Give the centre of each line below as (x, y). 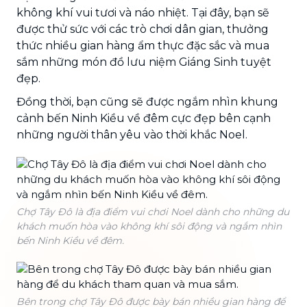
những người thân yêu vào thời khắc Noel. (132, 134)
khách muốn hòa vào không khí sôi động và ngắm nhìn (149, 226)
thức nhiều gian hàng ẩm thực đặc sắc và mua (143, 45)
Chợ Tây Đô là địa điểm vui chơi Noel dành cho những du (153, 211)
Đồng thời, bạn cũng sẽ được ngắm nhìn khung (147, 101)
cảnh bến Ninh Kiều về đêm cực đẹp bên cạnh (144, 118)
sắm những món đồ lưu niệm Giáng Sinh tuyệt (144, 62)
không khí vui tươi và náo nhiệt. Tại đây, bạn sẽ (143, 12)
